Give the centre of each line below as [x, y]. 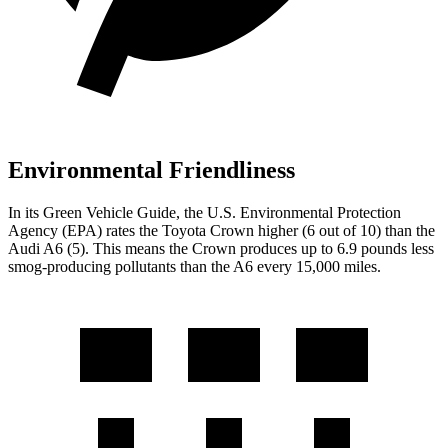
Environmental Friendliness [151, 169]
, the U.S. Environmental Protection [288, 212]
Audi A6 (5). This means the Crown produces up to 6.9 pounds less [221, 248]
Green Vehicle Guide [109, 212]
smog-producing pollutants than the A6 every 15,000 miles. [194, 266]
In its [25, 212]
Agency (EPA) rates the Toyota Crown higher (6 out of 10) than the [221, 230]
